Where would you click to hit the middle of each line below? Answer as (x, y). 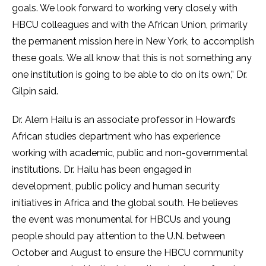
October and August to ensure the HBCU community (128, 253)
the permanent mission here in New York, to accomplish (133, 41)
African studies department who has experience (116, 136)
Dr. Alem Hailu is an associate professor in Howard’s (124, 120)
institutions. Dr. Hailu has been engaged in (102, 170)
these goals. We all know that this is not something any (132, 58)
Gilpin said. (35, 91)
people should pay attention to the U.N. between (118, 236)
